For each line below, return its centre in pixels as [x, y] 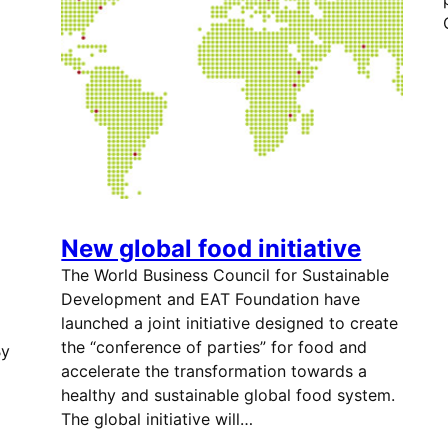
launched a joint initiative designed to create [230, 323]
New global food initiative [211, 248]
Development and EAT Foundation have [211, 299]
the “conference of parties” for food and [214, 347]
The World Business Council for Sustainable [225, 275]
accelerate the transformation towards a [214, 371]
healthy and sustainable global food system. [228, 395]
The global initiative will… [157, 419]
